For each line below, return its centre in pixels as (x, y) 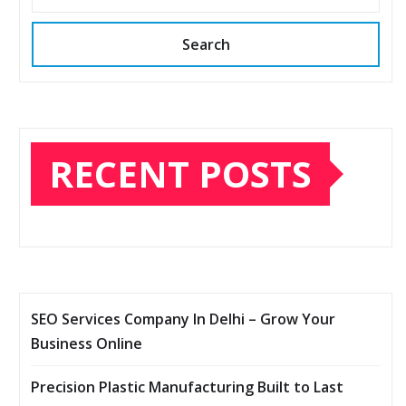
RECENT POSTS (180, 174)
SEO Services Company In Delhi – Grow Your (183, 319)
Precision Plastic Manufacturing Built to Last (187, 387)
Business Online (87, 344)
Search (206, 45)
